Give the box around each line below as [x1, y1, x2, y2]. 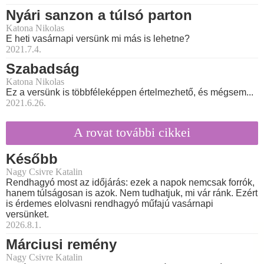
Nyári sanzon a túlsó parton [6, 7, 192, 24]
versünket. [6, 209, 49, 219]
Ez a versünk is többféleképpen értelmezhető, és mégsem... [6, 87, 253, 98]
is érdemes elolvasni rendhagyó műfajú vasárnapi [6, 198, 213, 209]
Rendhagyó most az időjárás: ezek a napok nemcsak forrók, [6, 177, 255, 187]
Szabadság [6, 61, 80, 77]
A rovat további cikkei [74, 124, 190, 140]
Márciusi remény [6, 236, 117, 252]
